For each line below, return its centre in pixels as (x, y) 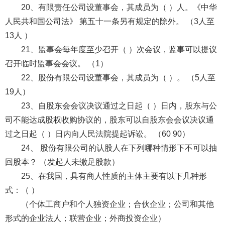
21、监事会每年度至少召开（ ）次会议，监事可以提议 (119, 49)
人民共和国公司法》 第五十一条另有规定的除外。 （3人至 (109, 21)
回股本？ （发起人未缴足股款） (62, 162)
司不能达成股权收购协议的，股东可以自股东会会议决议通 (109, 120)
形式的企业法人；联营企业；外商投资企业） (85, 218)
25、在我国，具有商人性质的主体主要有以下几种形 (114, 176)
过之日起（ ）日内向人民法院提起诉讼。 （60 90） (97, 134)
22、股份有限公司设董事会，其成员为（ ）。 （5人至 (118, 77)
